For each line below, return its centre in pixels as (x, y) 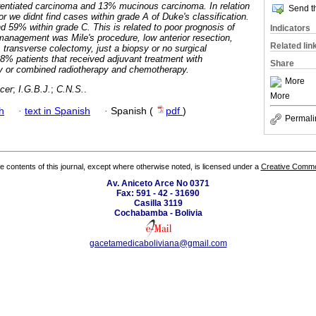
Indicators (290, 28)
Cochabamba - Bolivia (158, 213)
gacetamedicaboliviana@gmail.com (158, 244)
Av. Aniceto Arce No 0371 (158, 184)
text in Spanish (57, 111)
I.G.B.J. (35, 90)
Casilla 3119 (158, 203)
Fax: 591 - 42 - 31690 (158, 194)
